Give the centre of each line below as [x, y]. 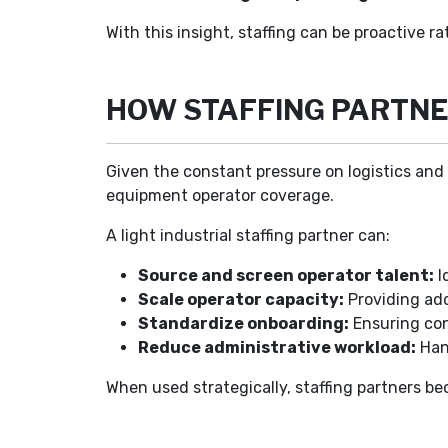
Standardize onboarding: [244, 323]
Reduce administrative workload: [277, 347]
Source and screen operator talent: [286, 275]
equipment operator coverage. [220, 195]
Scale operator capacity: [241, 299]
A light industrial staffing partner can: [248, 235]
